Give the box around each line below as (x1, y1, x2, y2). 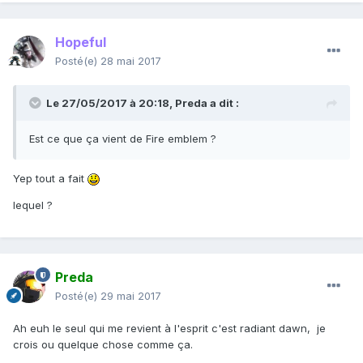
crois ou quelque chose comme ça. (13, 338, 196, 352)
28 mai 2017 (100, 54, 161, 68)
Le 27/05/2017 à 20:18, (46, 96, 175, 110)
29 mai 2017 (100, 289, 161, 303)
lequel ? (13, 199, 53, 212)
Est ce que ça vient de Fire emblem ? (29, 132, 220, 146)
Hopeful (55, 34, 106, 51)
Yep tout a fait (13, 172, 88, 186)
